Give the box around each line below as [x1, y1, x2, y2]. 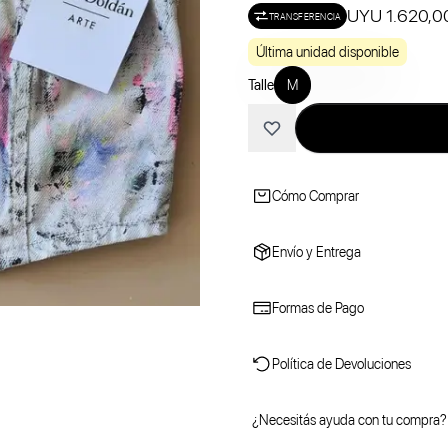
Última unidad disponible [256, 44, 399, 60]
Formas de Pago [272, 300, 364, 316]
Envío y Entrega [272, 244, 361, 260]
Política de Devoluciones [272, 356, 411, 372]
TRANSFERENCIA [269, 10, 342, 22]
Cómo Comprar [272, 188, 359, 204]
